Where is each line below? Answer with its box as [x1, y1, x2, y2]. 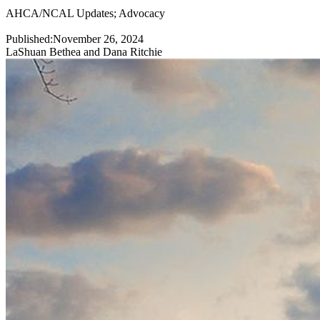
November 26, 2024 [53, 33, 144, 46]
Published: [6, 33, 53, 46]
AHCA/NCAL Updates [6, 7, 114, 20]
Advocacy [119, 7, 165, 20]
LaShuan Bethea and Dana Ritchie [6, 46, 162, 59]
